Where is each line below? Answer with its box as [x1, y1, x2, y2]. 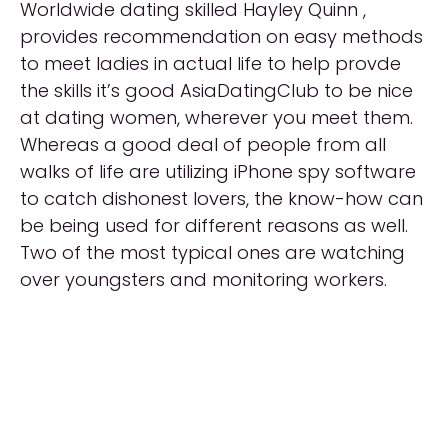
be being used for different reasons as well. [20, 213, 408, 238]
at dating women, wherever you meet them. [20, 105, 413, 130]
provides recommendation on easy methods [20, 24, 423, 49]
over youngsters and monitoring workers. [20, 267, 387, 292]
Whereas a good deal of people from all [20, 132, 386, 157]
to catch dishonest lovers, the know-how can [20, 186, 423, 211]
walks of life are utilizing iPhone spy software [20, 159, 416, 184]
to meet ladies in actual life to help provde [20, 51, 401, 76]
